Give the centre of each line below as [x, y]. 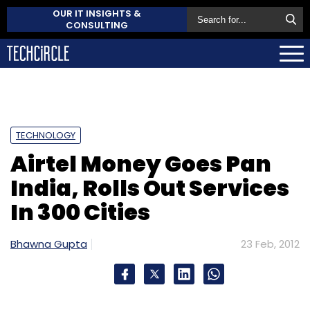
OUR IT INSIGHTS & [97, 13]
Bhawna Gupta [49, 244]
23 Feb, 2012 [270, 244]
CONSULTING [97, 25]
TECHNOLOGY [46, 135]
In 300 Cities [80, 212]
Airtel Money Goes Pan [141, 163]
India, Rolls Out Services [150, 188]
